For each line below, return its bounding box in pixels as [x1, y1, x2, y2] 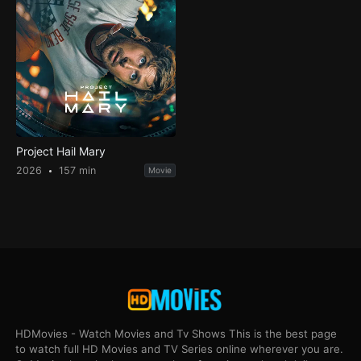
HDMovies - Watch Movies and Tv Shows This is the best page [15, 326, 338, 340]
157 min [55, 164, 96, 177]
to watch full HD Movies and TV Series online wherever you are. [15, 342, 344, 355]
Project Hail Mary [15, 144, 106, 159]
